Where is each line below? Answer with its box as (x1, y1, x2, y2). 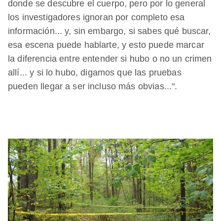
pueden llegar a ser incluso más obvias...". (8, 81, 178, 92)
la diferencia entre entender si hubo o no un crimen (8, 54, 212, 64)
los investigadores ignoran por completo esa (8, 12, 185, 23)
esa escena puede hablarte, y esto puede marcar (8, 40, 204, 50)
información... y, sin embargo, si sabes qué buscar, (8, 26, 211, 37)
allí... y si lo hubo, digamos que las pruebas (8, 68, 182, 78)
